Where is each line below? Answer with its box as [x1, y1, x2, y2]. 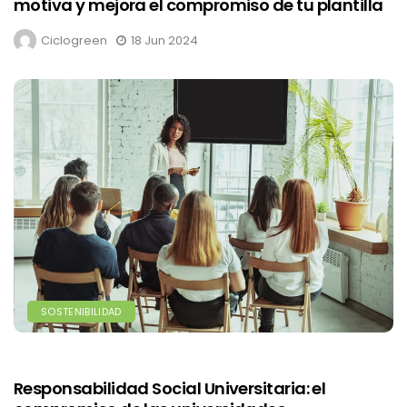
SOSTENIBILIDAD [41, 303, 122, 319]
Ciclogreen [41, 32, 107, 50]
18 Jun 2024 [131, 32, 198, 50]
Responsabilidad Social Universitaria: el [14, 376, 326, 400]
